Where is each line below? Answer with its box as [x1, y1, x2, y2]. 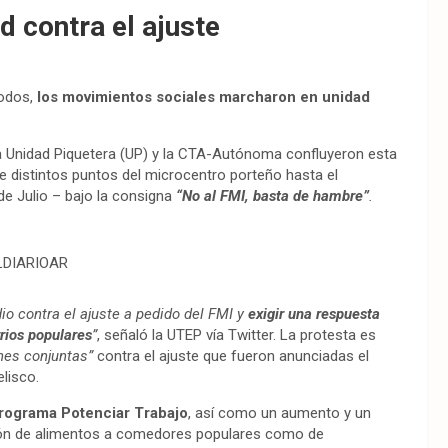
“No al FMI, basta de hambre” [176, 187, 369, 206]
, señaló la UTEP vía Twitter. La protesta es [97, 326, 376, 345]
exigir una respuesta [248, 305, 380, 324]
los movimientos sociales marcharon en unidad [33, 88, 370, 107]
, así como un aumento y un [188, 404, 371, 423]
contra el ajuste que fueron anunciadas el [93, 347, 369, 366]
